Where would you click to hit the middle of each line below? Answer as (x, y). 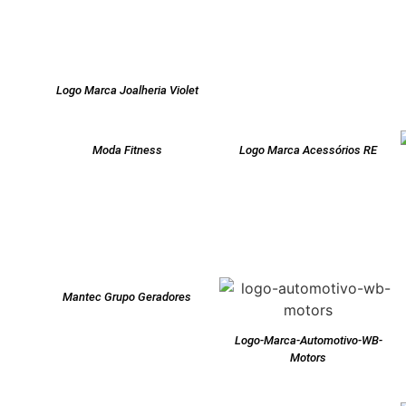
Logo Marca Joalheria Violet (127, 91)
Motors (308, 358)
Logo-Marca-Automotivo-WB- (308, 341)
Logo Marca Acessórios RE (308, 150)
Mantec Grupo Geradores (127, 297)
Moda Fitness (127, 150)
